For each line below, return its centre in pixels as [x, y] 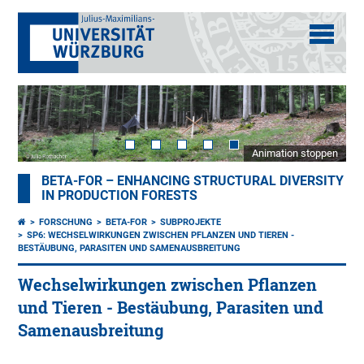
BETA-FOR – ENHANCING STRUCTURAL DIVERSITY [193, 182]
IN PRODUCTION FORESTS [120, 196]
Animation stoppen [295, 154]
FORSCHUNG [66, 223]
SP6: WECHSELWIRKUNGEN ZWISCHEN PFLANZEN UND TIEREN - [161, 236]
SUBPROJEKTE [191, 223]
